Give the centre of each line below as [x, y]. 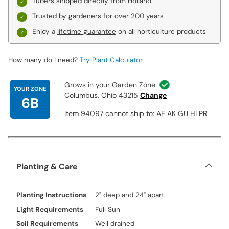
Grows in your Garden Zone [110, 85]
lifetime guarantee [87, 31]
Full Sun [107, 209]
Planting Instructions [51, 195]
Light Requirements [50, 209]
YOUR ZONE [30, 89]
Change [154, 95]
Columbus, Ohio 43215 [101, 95]
